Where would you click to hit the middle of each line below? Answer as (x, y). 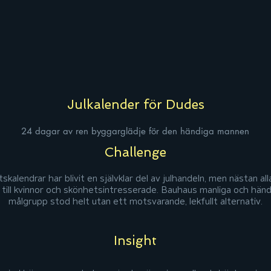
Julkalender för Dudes (135, 104)
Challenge (135, 152)
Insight (135, 240)
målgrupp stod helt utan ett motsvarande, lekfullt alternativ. (135, 202)
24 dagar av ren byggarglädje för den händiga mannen (135, 131)
